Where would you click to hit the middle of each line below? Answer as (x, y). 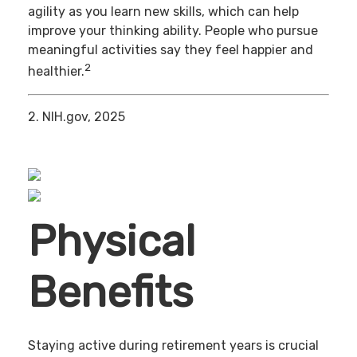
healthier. (56, 72)
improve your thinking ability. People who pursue (173, 31)
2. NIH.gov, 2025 (76, 116)
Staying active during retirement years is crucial (173, 345)
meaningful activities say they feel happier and (171, 50)
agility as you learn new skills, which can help (163, 12)
